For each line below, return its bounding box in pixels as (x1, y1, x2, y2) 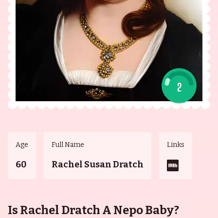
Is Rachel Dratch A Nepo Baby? (8, 203, 179, 217)
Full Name (52, 141, 84, 149)
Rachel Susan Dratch (52, 159, 144, 170)
